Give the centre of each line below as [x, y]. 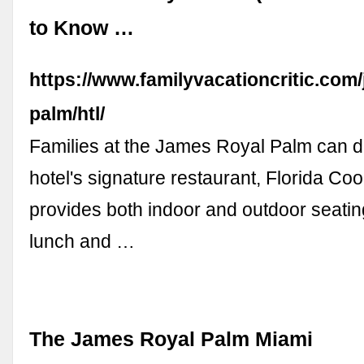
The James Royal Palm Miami [171, 339]
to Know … [82, 28]
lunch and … [82, 242]
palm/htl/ [67, 114]
